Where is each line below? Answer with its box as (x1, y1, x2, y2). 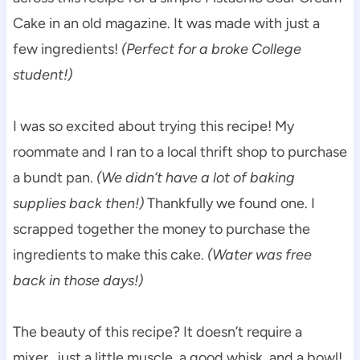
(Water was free (207, 245, 312, 264)
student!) (12, 65, 72, 84)
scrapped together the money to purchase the (12, 219, 310, 238)
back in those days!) (12, 271, 143, 289)
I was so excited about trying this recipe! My (12, 117, 294, 135)
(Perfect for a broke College (121, 39, 301, 58)
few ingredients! (12, 39, 121, 58)
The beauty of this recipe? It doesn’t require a (12, 322, 302, 341)
